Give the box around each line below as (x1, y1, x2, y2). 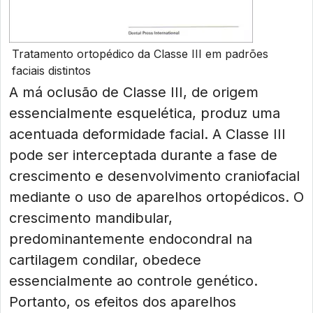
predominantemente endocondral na (9, 231, 252, 247)
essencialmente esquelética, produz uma (9, 105, 280, 122)
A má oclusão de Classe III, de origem (9, 84, 259, 101)
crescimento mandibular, (9, 210, 173, 226)
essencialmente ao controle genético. (9, 272, 258, 289)
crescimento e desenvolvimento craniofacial (9, 168, 300, 184)
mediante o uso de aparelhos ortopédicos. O (9, 189, 304, 205)
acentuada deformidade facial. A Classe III (9, 126, 286, 143)
